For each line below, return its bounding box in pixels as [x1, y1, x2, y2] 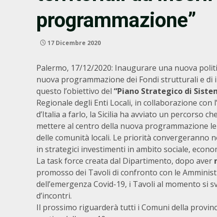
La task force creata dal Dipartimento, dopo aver [36, 155, 214, 166]
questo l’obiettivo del [36, 86, 114, 96]
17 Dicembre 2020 [46, 39, 101, 47]
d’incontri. [36, 190, 74, 201]
